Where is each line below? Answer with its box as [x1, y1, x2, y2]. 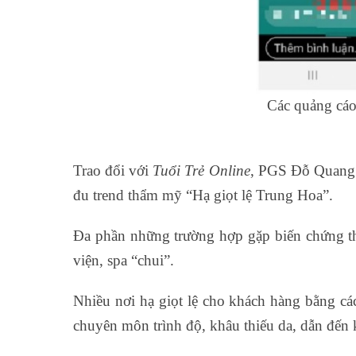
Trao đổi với [73, 162, 153, 179]
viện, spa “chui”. [73, 252, 174, 269]
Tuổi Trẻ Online [153, 162, 250, 179]
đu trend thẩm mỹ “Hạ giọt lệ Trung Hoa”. [73, 187, 333, 203]
